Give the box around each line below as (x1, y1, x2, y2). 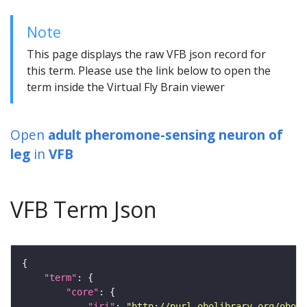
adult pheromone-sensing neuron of (48, 125, 283, 145)
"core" (66, 286, 99, 298)
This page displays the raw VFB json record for (27, 47, 266, 62)
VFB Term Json (10, 195, 157, 225)
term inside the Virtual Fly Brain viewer (27, 79, 225, 95)
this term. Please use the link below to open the (27, 63, 271, 79)
